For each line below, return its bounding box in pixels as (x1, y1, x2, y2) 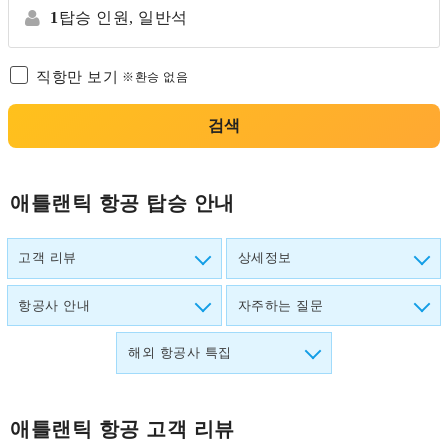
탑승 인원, (58, 8, 134, 26)
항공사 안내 (18, 297, 91, 313)
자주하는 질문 (237, 297, 324, 313)
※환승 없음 (122, 69, 188, 84)
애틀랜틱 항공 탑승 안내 (10, 191, 235, 214)
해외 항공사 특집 (128, 345, 232, 361)
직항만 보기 (36, 67, 118, 85)
